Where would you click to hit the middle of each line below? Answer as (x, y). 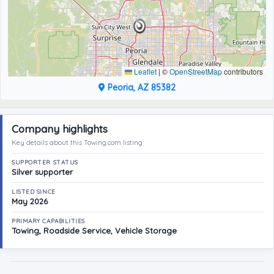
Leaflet (144, 71)
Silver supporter (42, 172)
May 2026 (30, 201)
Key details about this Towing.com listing (77, 143)
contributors (243, 71)
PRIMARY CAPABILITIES (48, 221)
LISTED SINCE (34, 192)
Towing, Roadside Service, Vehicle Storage (94, 231)
